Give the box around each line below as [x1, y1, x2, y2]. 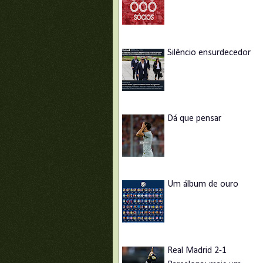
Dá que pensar [167, 113, 221, 123]
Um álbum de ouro [167, 180, 238, 190]
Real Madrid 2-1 [167, 245, 227, 255]
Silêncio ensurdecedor [167, 48, 251, 58]
